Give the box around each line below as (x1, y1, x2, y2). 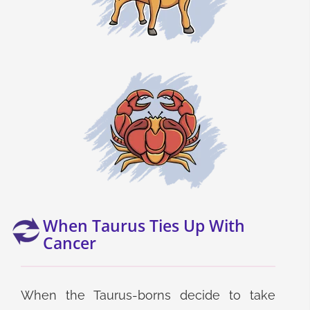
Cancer (43, 232, 96, 254)
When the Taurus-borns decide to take (21, 288, 275, 302)
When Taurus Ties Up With (43, 215, 245, 237)
